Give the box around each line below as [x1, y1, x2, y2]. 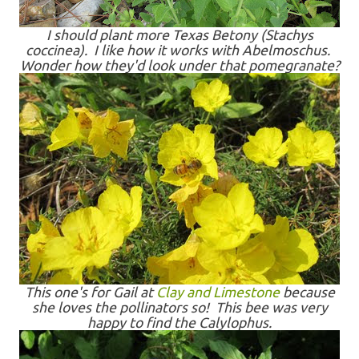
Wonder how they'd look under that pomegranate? [19, 58, 340, 73]
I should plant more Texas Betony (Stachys [46, 27, 313, 42]
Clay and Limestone [155, 284, 280, 300]
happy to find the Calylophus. [87, 315, 272, 330]
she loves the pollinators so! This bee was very [31, 300, 328, 315]
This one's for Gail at [24, 284, 156, 300]
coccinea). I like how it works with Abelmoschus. [26, 42, 333, 58]
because [279, 284, 335, 300]
